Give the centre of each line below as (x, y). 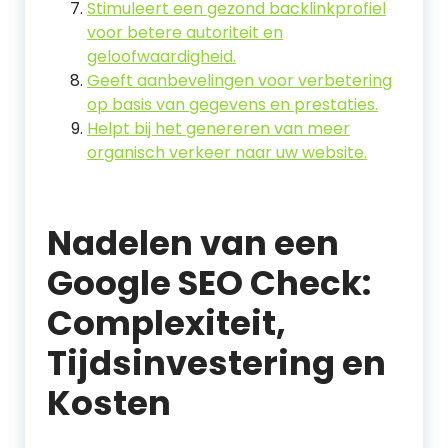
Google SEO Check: (209, 283)
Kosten (109, 403)
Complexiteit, (166, 323)
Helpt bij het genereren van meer (218, 128)
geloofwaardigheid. (161, 56)
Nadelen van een (193, 243)
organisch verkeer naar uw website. (227, 152)
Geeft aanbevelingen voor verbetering (239, 80)
